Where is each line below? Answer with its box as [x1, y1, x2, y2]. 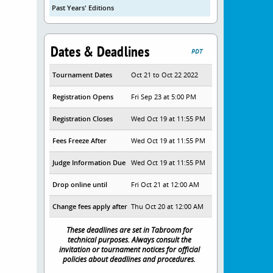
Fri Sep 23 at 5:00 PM [131, 92, 197, 101]
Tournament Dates [52, 70, 112, 79]
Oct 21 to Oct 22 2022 [131, 70, 199, 79]
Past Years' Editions [51, 3, 114, 12]
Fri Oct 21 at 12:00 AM [131, 180, 200, 189]
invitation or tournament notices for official [58, 244, 200, 254]
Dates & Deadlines [50, 42, 149, 61]
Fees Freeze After [52, 136, 107, 145]
